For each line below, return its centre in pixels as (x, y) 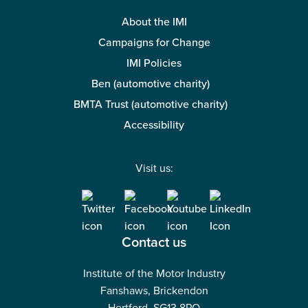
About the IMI (154, 22)
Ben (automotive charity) (150, 84)
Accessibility (154, 125)
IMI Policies (154, 64)
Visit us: (154, 169)
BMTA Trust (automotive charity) (150, 105)
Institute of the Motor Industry (154, 274)
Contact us (154, 243)
